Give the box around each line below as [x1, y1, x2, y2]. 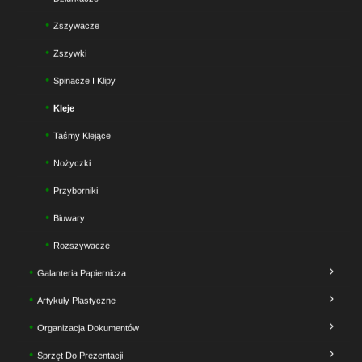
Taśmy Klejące [53, 130, 111, 141]
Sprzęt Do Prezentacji [37, 350, 123, 360]
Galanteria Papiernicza [37, 267, 126, 278]
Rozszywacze [53, 240, 110, 250]
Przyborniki [53, 185, 98, 196]
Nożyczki [53, 158, 90, 168]
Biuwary [53, 213, 85, 223]
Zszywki [53, 48, 86, 58]
